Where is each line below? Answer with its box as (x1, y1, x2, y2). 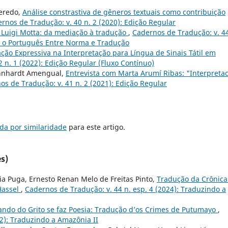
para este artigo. (67, 122, 125, 132)
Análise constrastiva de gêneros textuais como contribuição (22, 7, 225, 17)
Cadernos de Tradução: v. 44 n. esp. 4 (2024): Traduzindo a (25, 184, 226, 194)
